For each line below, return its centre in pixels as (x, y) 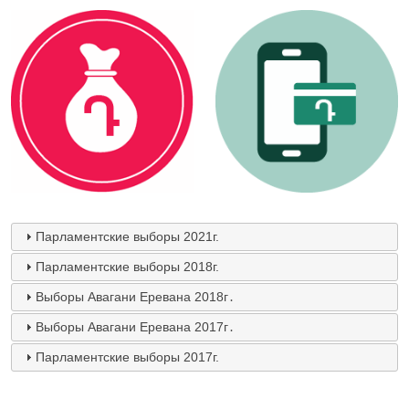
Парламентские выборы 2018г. (127, 267)
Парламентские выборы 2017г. (127, 357)
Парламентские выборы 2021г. (127, 237)
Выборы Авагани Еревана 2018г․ (135, 297)
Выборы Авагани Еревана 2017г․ (135, 327)
